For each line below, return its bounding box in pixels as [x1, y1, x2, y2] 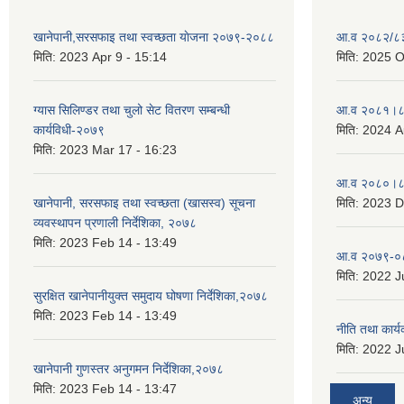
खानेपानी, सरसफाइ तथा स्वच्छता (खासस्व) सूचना [33, 196, 255, 210]
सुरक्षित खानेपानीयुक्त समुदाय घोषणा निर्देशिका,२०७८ [33, 289, 268, 303]
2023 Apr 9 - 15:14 [60, 50, 167, 64]
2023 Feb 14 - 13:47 [60, 381, 177, 396]
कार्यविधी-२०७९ [33, 123, 105, 137]
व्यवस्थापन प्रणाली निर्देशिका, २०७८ [33, 216, 197, 230]
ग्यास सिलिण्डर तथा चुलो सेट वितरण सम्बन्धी [33, 103, 230, 117]
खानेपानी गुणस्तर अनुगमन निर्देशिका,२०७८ [33, 362, 224, 376]
